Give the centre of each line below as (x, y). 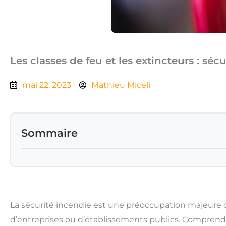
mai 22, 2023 (47, 85)
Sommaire (49, 133)
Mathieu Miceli (121, 85)
